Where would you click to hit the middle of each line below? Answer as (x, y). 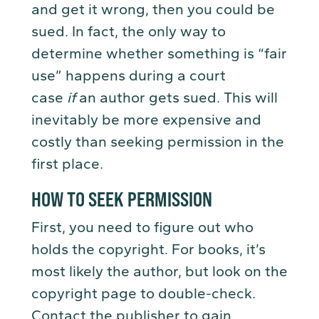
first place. (71, 164)
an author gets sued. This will (177, 98)
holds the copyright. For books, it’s (148, 250)
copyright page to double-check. (143, 294)
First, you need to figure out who (142, 228)
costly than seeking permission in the (158, 142)
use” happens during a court (129, 76)
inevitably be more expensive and (146, 120)
